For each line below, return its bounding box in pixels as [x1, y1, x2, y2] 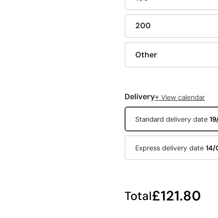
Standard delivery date [135, 114, 210, 124]
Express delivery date [135, 143, 206, 152]
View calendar [159, 92, 205, 102]
